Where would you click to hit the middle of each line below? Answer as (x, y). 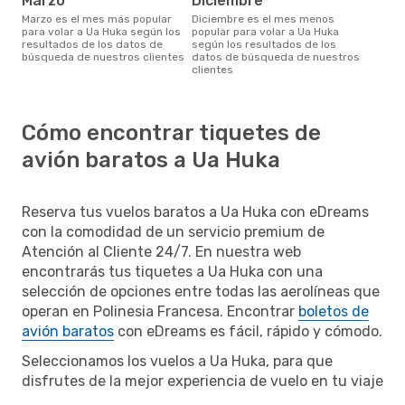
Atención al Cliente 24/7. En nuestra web (161, 251)
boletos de (334, 311)
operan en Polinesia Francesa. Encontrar (160, 311)
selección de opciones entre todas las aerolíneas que (201, 291)
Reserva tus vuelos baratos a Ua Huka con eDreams (195, 212)
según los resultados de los (264, 44)
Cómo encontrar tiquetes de (171, 132)
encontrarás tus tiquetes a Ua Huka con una (172, 271)
